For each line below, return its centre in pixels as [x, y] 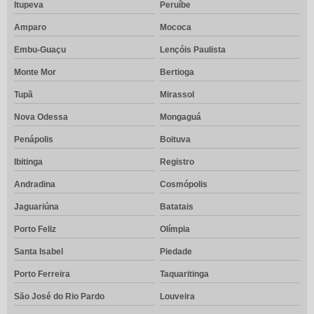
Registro [177, 162]
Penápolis [34, 140]
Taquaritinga [184, 274]
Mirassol [177, 95]
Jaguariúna [36, 207]
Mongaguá [180, 117]
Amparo [30, 28]
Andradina [35, 185]
